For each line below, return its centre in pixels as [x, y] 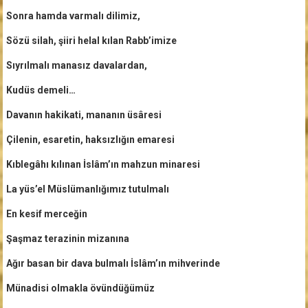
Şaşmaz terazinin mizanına [67, 238]
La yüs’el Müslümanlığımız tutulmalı [87, 189]
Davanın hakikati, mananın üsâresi [84, 114]
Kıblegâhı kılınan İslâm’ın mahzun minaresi [103, 164]
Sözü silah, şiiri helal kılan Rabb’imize [91, 40]
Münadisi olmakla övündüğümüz [80, 288]
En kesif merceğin [46, 213]
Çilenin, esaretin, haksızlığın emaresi [90, 139]
